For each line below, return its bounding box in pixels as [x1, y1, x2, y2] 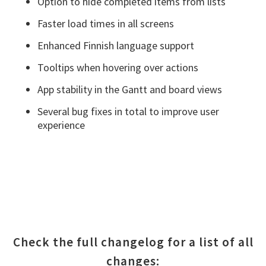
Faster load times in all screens [37, 16, 174, 30]
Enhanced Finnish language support [37, 38, 194, 52]
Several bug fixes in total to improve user [37, 104, 219, 118]
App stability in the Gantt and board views [37, 82, 222, 96]
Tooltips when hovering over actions [37, 60, 198, 74]
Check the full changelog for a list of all [12, 233, 254, 250]
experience [37, 118, 85, 132]
